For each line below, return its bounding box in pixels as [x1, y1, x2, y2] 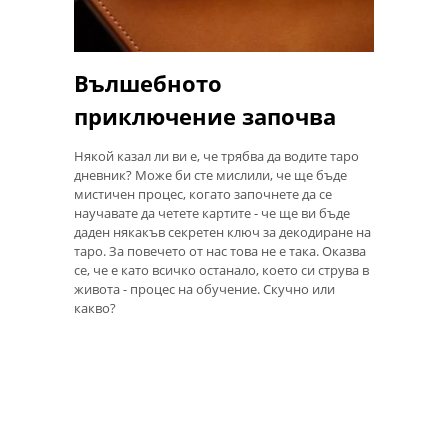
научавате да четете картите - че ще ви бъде [74, 203, 350, 222]
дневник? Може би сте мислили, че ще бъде [74, 165, 347, 184]
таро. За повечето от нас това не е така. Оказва [74, 241, 366, 260]
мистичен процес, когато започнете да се [74, 184, 332, 203]
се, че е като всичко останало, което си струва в [74, 260, 369, 279]
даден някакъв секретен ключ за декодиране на [74, 222, 371, 241]
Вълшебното [74, 67, 222, 98]
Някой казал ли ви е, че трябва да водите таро [74, 146, 359, 165]
